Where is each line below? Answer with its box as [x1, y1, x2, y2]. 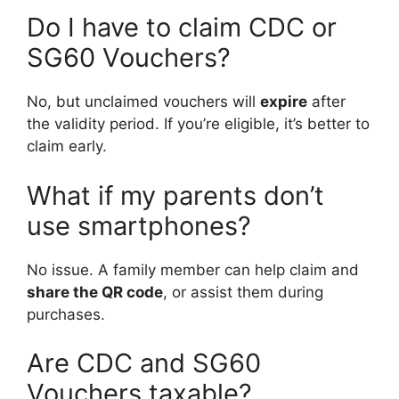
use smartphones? [27, 209, 251, 241]
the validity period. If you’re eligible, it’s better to [27, 115, 370, 134]
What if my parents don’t [27, 179, 324, 211]
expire [260, 93, 307, 111]
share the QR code [27, 282, 163, 301]
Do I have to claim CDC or [27, 12, 337, 44]
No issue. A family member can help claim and [27, 260, 359, 279]
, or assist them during [163, 282, 323, 301]
